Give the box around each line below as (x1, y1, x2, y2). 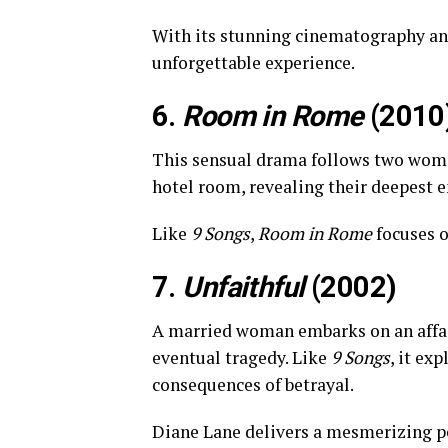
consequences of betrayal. (152, 373, 354, 396)
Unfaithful (182, 270, 305, 304)
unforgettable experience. (152, 51, 355, 74)
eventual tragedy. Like (152, 346, 331, 369)
